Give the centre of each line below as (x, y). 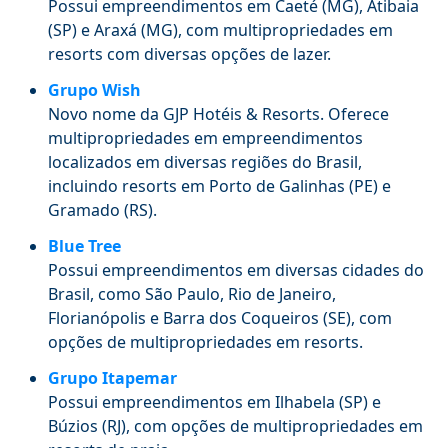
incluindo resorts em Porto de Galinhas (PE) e (219, 185)
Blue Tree (84, 245)
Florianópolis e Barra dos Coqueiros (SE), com (220, 317)
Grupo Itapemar (112, 377)
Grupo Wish (94, 89)
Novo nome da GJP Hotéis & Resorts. (186, 113)
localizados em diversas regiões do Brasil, (205, 161)
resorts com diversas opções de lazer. (189, 53)
